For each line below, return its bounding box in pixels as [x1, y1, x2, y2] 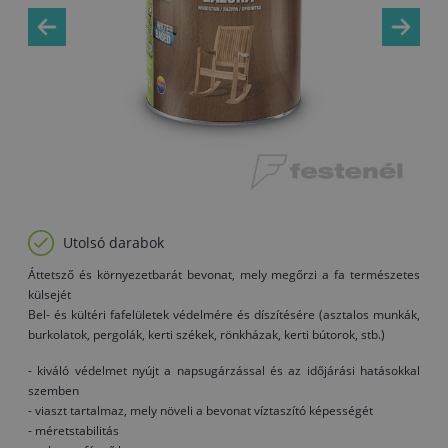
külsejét [28, 286, 71, 303]
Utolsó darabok [63, 233, 164, 253]
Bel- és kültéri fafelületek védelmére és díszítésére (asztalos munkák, [28, 306, 420, 323]
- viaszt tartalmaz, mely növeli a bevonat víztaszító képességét [28, 402, 373, 419]
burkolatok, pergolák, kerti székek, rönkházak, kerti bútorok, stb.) [28, 326, 385, 343]
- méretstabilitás [28, 422, 119, 439]
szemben [28, 382, 79, 399]
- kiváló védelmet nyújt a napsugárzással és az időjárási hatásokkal [28, 362, 420, 379]
